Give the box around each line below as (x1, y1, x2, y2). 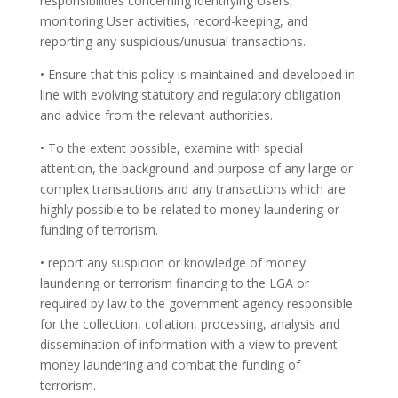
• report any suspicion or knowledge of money (39, 254, 306, 271)
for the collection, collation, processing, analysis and (39, 315, 340, 332)
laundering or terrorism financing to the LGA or (39, 275, 309, 291)
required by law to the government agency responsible (39, 295, 353, 312)
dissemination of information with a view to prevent (39, 336, 338, 353)
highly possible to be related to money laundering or (39, 201, 339, 218)
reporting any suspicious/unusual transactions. (39, 33, 306, 50)
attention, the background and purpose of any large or (39, 160, 353, 177)
